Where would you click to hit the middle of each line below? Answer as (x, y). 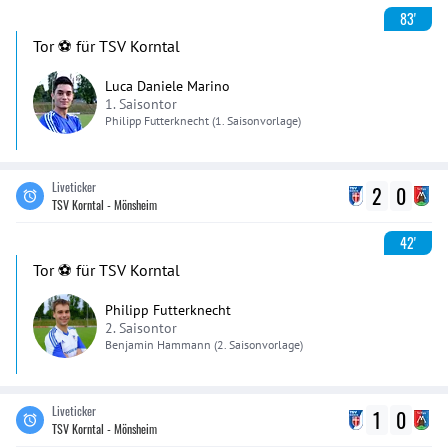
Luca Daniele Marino (167, 85)
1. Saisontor (141, 103)
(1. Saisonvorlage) (256, 120)
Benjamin (129, 344)
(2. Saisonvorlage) (258, 344)
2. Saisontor (141, 327)
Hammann (184, 344)
